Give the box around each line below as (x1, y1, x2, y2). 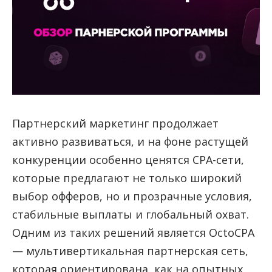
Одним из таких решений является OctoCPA (12, 225, 254, 240)
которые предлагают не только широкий (12, 170, 242, 185)
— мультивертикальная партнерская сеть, (12, 243, 248, 258)
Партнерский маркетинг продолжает (12, 115, 219, 131)
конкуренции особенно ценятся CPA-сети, (12, 152, 244, 167)
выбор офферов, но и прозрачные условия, (12, 188, 252, 203)
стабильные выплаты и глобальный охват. (12, 206, 249, 222)
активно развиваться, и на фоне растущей (12, 134, 248, 149)
